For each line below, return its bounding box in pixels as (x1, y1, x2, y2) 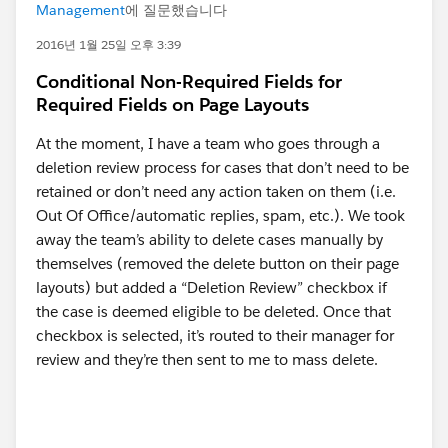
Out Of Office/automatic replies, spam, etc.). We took (36, 206, 405, 225)
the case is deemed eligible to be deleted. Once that (36, 302, 391, 321)
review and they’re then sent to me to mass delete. (36, 350, 378, 369)
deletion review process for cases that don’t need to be (36, 158, 409, 177)
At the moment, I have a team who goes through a (36, 134, 380, 153)
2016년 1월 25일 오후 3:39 (36, 36, 181, 53)
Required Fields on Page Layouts (36, 93, 309, 116)
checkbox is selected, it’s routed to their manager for (36, 326, 394, 345)
